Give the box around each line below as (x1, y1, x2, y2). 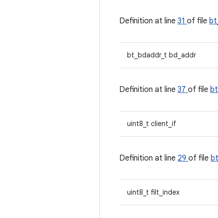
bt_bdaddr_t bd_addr (127, 51, 196, 59)
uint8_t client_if (127, 119, 176, 128)
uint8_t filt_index (127, 188, 180, 197)
